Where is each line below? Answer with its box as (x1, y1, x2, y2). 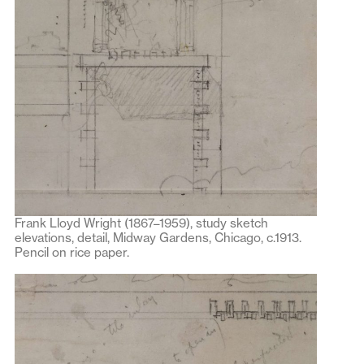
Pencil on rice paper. (15, 244, 129, 260)
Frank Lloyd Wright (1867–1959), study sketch (15, 214, 268, 231)
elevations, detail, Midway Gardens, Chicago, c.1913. (15, 229, 301, 245)
